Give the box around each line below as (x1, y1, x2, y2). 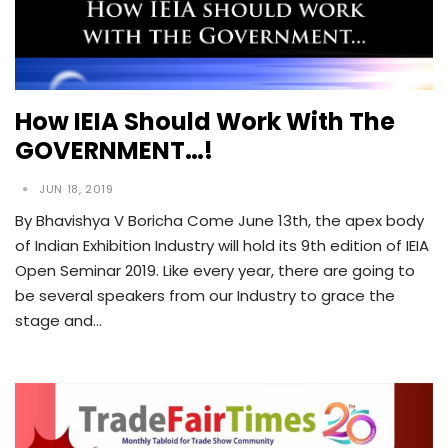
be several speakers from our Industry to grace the (15, 285, 395, 307)
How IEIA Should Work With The (15, 105, 395, 139)
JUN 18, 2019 (39, 181, 114, 198)
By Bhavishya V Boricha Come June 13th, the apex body (15, 210, 424, 232)
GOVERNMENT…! (15, 134, 213, 168)
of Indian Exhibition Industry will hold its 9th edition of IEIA (15, 235, 429, 257)
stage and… (15, 310, 102, 332)
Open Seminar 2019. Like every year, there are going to (15, 260, 415, 282)
